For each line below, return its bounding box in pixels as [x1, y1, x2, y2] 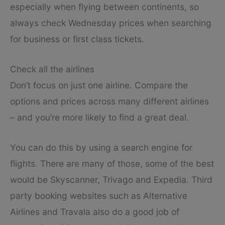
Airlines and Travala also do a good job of [10, 206, 179, 217]
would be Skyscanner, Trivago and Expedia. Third [10, 174, 212, 185]
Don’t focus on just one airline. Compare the [10, 79, 188, 90]
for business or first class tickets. [10, 34, 144, 45]
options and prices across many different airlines [10, 95, 209, 106]
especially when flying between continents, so [10, 2, 199, 13]
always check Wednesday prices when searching [10, 18, 211, 29]
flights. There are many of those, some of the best [10, 158, 214, 169]
